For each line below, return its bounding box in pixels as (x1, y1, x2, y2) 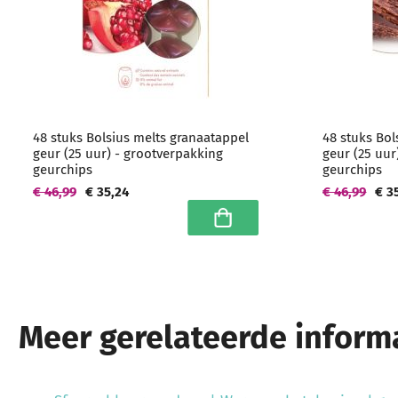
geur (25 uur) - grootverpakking (33, 146, 223, 162)
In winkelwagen (203, 217, 310, 235)
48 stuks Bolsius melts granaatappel (33, 130, 249, 146)
